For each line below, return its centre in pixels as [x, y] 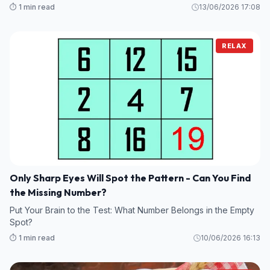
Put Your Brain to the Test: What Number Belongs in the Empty [132, 210]
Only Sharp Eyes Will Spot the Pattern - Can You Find [130, 177]
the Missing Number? [58, 192]
